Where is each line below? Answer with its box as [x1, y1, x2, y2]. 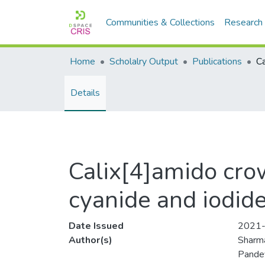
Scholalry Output [109, 55, 178, 68]
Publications [192, 55, 242, 68]
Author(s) [69, 234, 112, 247]
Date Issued [69, 219, 124, 232]
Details [70, 86, 100, 99]
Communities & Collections [106, 16, 215, 29]
